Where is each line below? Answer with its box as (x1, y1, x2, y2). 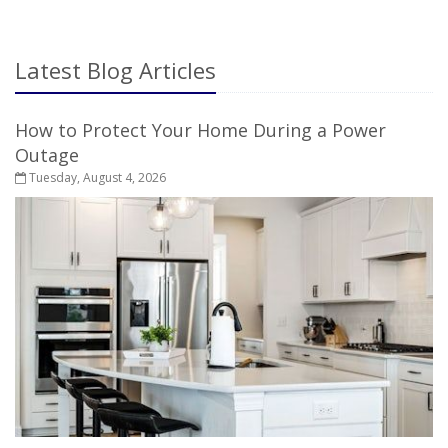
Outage (15, 143, 79, 168)
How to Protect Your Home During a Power (15, 118, 386, 143)
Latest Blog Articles (15, 55, 216, 86)
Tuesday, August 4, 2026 (26, 169, 166, 187)
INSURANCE (278, 11, 353, 30)
